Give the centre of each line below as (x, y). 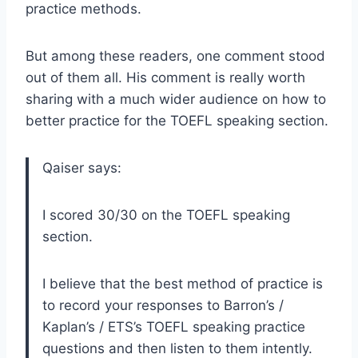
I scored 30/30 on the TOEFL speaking (166, 215)
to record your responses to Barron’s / (163, 305)
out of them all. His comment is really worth (165, 77)
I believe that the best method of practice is (183, 283)
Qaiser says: (82, 167)
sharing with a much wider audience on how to (176, 99)
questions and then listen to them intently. (177, 348)
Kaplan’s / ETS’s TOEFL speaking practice (174, 326)
